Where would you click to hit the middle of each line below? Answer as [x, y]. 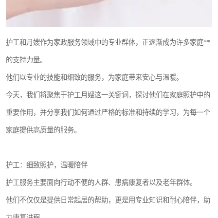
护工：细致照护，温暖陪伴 [47, 165]
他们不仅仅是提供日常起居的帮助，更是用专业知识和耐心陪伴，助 [108, 200]
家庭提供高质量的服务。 [43, 130]
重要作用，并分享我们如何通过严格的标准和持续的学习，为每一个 [108, 112]
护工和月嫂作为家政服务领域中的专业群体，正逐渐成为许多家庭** [108, 42]
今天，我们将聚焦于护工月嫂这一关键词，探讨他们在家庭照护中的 [108, 95]
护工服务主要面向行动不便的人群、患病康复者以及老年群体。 [101, 182]
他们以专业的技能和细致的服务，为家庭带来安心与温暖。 [94, 77]
